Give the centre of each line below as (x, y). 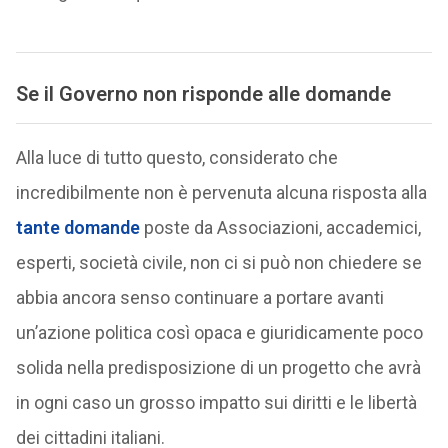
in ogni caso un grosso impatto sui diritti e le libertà (216, 402)
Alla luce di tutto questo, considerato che (176, 157)
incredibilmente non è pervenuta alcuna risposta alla (221, 192)
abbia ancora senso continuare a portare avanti (199, 297)
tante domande (77, 227)
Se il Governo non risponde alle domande (203, 93)
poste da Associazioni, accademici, (282, 227)
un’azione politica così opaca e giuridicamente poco (219, 332)
